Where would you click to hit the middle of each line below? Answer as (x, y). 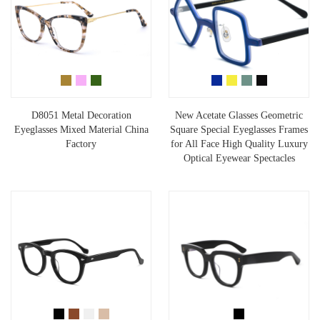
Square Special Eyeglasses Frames (239, 130)
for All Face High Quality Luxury (239, 144)
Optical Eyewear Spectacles (239, 159)
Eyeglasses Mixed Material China (81, 130)
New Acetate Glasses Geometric (239, 116)
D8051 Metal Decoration (81, 116)
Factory (81, 144)
